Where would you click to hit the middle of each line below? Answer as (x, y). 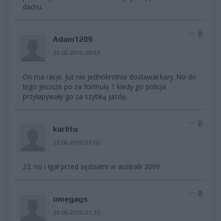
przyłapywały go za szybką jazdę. (75, 96)
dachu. (33, 6)
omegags (70, 199)
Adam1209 (72, 39)
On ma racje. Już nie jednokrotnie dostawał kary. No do (110, 76)
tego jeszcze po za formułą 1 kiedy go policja (94, 86)
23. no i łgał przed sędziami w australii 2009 (91, 166)
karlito (65, 129)
